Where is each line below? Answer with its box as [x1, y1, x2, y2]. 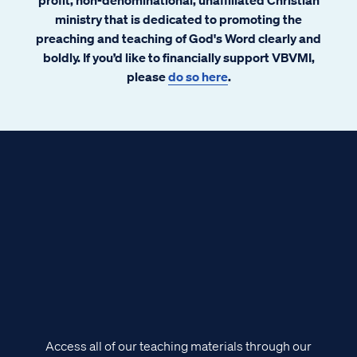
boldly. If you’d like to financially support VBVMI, [42, 49, 315, 65]
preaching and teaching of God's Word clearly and [36, 29, 321, 46]
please [126, 68, 168, 84]
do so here [167, 68, 228, 84]
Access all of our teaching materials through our [45, 338, 312, 355]
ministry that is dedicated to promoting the [55, 10, 302, 27]
